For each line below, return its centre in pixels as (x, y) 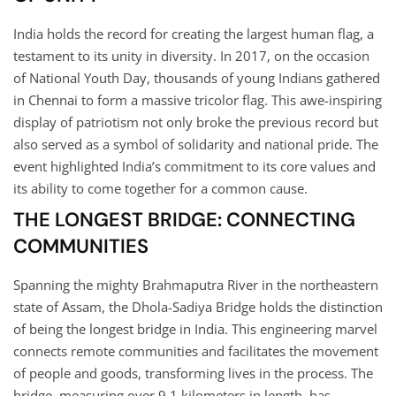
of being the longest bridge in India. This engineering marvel (195, 328)
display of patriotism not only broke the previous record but (196, 122)
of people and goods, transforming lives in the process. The (193, 373)
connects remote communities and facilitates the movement (196, 350)
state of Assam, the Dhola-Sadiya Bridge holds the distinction (198, 306)
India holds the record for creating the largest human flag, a (194, 33)
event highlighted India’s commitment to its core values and (194, 166)
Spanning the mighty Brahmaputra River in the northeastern (196, 284)
